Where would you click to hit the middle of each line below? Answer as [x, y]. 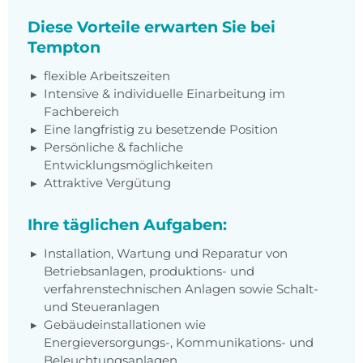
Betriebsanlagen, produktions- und [149, 271]
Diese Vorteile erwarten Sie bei [152, 27]
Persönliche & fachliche [113, 147]
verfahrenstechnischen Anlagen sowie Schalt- [181, 289]
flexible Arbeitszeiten [107, 76]
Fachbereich [81, 112]
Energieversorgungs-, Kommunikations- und [179, 343]
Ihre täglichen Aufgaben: [127, 225]
